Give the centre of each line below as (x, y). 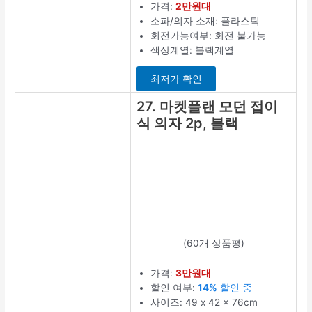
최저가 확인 (177, 79)
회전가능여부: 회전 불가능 (209, 35)
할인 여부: (174, 287)
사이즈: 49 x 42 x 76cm (204, 302)
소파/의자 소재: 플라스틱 (205, 21)
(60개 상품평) (213, 243)
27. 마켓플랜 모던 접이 (208, 106)
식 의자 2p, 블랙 (188, 123)
